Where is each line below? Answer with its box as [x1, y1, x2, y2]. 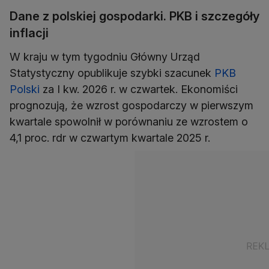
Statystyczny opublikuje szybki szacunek [10, 66, 214, 79]
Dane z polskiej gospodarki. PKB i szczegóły [10, 8, 259, 23]
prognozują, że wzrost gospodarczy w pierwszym [10, 98, 253, 112]
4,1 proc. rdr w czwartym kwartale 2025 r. [10, 131, 210, 144]
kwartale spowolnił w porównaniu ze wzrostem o [10, 115, 248, 128]
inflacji [10, 25, 49, 40]
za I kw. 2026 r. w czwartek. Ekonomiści [40, 82, 238, 95]
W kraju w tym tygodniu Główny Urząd [10, 50, 200, 63]
